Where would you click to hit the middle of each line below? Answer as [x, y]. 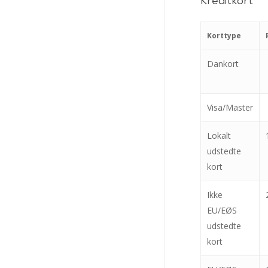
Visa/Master [230, 107]
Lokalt [219, 135]
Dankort [223, 64]
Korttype [224, 36]
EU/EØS [222, 210]
